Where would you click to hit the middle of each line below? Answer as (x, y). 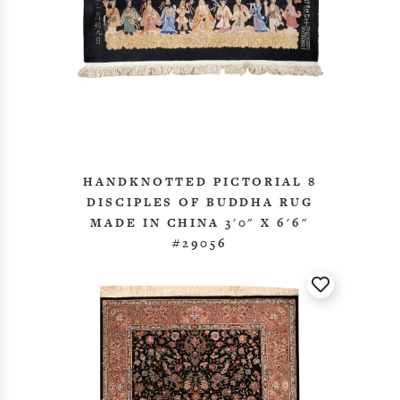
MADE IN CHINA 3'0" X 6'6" (200, 222)
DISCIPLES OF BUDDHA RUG (200, 202)
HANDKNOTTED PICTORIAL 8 (200, 181)
